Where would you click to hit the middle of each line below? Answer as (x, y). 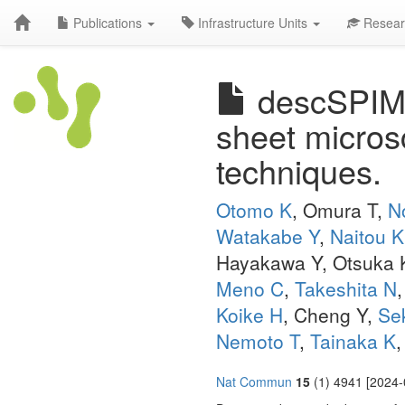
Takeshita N (346, 288)
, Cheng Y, (330, 315)
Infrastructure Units (253, 23)
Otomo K (254, 210)
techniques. (299, 170)
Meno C (250, 288)
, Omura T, (340, 210)
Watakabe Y (268, 236)
